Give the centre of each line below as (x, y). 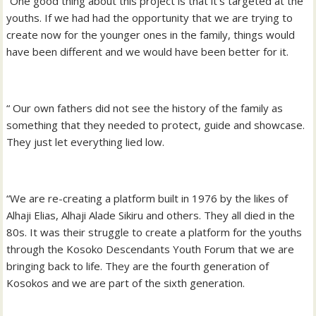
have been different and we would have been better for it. (148, 51)
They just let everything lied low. (86, 141)
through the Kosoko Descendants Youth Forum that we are (151, 249)
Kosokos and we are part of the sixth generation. (126, 282)
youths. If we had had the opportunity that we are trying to (150, 17)
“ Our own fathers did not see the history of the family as (145, 108)
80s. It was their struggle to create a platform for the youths (154, 232)
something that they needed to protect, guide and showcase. (156, 124)
